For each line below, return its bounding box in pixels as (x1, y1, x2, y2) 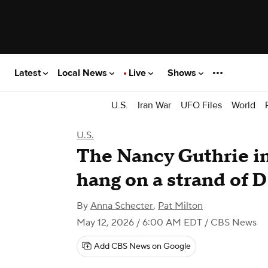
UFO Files (181, 99, 222, 111)
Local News (57, 66, 109, 79)
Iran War (138, 99, 171, 111)
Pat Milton (158, 200, 203, 212)
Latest (14, 66, 43, 79)
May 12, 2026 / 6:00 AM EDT (77, 217, 202, 229)
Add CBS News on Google (94, 241, 191, 252)
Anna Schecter (90, 200, 153, 212)
